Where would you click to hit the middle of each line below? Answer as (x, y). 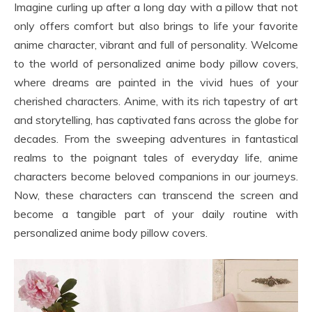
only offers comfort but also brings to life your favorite (156, 25)
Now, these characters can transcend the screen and (156, 195)
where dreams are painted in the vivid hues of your (156, 82)
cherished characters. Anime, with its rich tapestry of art (156, 101)
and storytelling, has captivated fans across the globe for (156, 119)
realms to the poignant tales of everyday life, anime (156, 157)
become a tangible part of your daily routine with (156, 213)
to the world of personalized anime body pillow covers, (156, 63)
